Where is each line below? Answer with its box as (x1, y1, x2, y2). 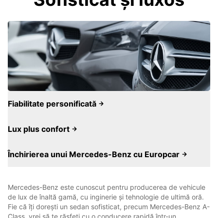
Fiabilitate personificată (8, 99, 98, 109)
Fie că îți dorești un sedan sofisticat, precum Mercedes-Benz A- (8, 202, 210, 211)
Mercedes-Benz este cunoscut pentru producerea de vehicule (8, 183, 205, 191)
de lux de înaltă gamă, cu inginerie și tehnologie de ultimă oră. (8, 193, 204, 201)
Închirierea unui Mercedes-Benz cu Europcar (8, 149, 182, 159)
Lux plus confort (8, 124, 72, 134)
